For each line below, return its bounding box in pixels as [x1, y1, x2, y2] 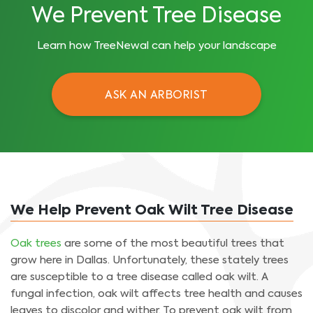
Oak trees [10, 238, 61, 249]
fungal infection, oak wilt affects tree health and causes [10, 288, 303, 299]
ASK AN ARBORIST [105, 90, 208, 101]
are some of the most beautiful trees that [61, 238, 284, 249]
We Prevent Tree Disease [31, 6, 282, 27]
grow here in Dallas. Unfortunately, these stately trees [10, 254, 289, 265]
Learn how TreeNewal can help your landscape [36, 41, 277, 51]
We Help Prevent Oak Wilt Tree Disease [10, 203, 293, 218]
